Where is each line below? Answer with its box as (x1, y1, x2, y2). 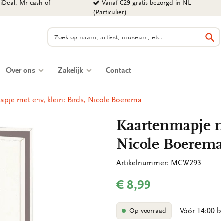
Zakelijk (58, 66, 85, 74)
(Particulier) (93, 8, 127, 16)
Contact (106, 66, 131, 74)
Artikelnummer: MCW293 (116, 158, 201, 167)
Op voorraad (129, 206, 166, 215)
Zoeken (47, 28, 72, 37)
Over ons (6, 66, 37, 74)
